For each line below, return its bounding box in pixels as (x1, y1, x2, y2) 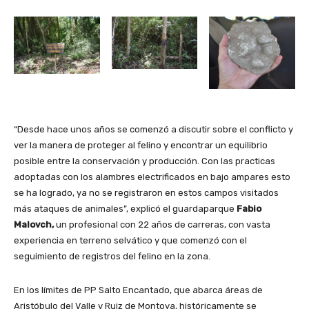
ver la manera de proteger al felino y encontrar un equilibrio (14, 140, 268, 151)
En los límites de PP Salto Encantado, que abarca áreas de (14, 285, 263, 296)
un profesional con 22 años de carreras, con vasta (54, 219, 270, 230)
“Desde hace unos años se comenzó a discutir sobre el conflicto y (14, 124, 293, 135)
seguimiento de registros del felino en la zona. (14, 251, 210, 262)
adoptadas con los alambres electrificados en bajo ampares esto (14, 172, 290, 183)
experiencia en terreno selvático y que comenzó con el (14, 235, 247, 246)
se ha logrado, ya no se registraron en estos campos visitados (14, 188, 279, 199)
